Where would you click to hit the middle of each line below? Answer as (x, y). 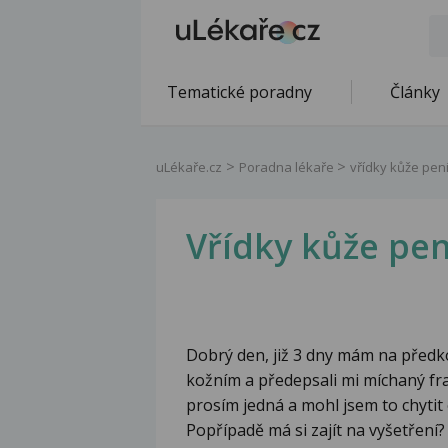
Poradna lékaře (288, 167)
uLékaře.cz (189, 167)
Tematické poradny (239, 92)
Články (415, 92)
